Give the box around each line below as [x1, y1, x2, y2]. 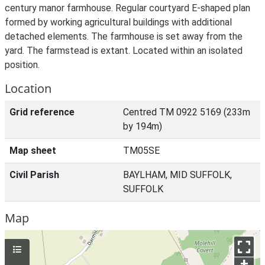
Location [5, 80, 51, 96]
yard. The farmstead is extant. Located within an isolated [5, 45, 243, 56]
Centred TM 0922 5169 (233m [123, 106, 250, 118]
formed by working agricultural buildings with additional [5, 17, 232, 28]
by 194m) [123, 121, 162, 132]
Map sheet [9, 145, 56, 156]
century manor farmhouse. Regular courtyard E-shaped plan [5, 2, 250, 14]
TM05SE [123, 145, 160, 156]
